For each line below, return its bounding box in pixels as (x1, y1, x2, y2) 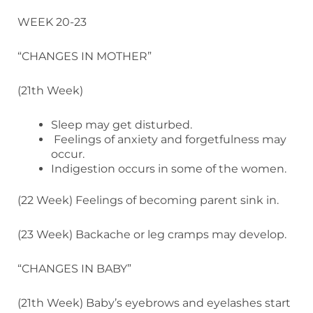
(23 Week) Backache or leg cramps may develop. (17, 227, 286, 241)
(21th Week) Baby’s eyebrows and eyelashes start (17, 296, 291, 310)
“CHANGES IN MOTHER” (17, 49, 152, 63)
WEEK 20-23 (17, 15, 87, 29)
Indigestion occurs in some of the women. (51, 161, 286, 175)
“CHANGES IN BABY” (17, 261, 131, 275)
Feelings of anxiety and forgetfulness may (51, 132, 286, 146)
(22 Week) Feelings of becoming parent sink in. (17, 193, 279, 207)
